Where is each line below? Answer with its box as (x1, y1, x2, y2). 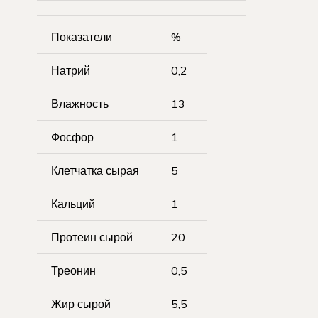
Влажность (51, 97, 109, 111)
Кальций (51, 197, 95, 212)
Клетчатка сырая (51, 163, 139, 178)
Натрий (51, 63, 90, 78)
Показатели (51, 30, 112, 45)
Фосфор (51, 130, 94, 145)
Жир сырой (51, 297, 111, 312)
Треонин (51, 263, 96, 278)
